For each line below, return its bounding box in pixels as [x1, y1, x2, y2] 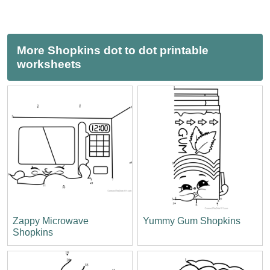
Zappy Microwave [13, 215, 89, 226]
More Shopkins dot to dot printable [17, 43, 209, 57]
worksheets [17, 57, 81, 71]
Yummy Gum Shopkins [143, 215, 240, 226]
